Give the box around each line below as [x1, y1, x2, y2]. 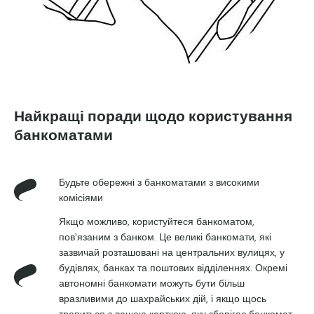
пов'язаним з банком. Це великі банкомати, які [59, 231, 271, 243]
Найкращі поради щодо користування [14, 111, 292, 124]
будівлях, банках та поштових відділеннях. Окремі [59, 261, 287, 274]
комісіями [59, 191, 103, 204]
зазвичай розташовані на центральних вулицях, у [59, 246, 285, 259]
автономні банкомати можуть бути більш [59, 277, 245, 289]
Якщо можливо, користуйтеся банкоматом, [59, 215, 254, 228]
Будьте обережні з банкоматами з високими [59, 176, 259, 189]
